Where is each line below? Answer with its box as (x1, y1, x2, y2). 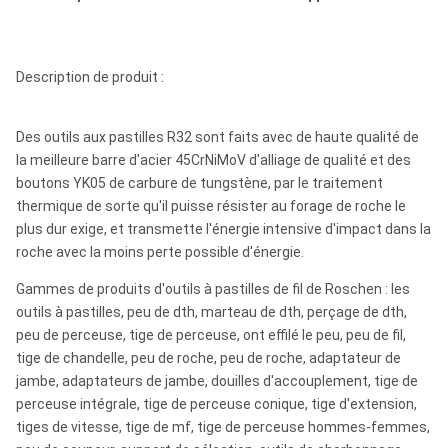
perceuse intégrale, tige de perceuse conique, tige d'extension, (16, 396, 417, 412)
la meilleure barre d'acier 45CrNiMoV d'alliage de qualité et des (16, 152, 411, 168)
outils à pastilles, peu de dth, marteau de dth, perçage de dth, (16, 304, 407, 320)
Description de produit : (16, 69, 164, 85)
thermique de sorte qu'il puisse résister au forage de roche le (16, 198, 406, 214)
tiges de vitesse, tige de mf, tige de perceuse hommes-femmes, (16, 419, 430, 435)
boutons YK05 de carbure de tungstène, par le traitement (16, 175, 383, 191)
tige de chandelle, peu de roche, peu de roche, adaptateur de (16, 350, 401, 366)
